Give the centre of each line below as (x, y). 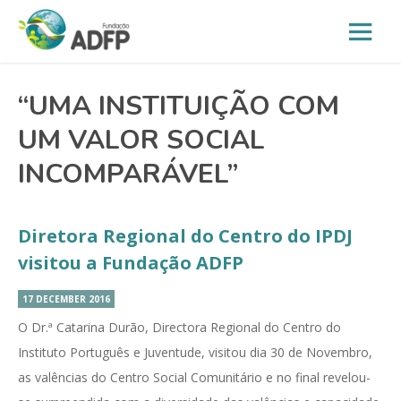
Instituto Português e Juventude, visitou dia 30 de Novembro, (195, 352)
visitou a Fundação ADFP (131, 263)
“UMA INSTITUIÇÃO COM (179, 106)
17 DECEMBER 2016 (66, 299)
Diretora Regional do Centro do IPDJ (185, 236)
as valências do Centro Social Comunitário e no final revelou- (194, 377)
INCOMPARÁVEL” (128, 174)
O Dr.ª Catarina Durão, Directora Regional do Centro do (179, 327)
